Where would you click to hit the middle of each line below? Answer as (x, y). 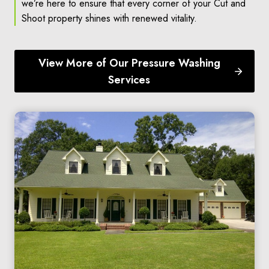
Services (129, 80)
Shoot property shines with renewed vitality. (109, 19)
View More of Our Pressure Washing (129, 63)
